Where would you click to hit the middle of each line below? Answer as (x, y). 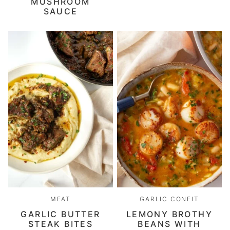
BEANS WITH (169, 224)
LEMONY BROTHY (169, 214)
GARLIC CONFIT (169, 199)
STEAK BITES (61, 224)
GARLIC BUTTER (61, 214)
